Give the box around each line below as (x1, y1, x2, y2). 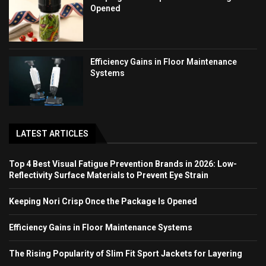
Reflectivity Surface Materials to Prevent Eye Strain (9, 170, 208, 180)
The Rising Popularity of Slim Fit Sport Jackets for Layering (9, 249, 242, 259)
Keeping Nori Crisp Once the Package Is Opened (9, 197, 197, 207)
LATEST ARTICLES (16, 129, 88, 139)
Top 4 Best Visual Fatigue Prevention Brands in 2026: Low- (9, 159, 237, 169)
